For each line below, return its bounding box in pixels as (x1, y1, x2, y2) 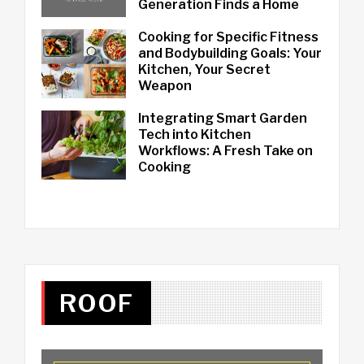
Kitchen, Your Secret (137, 62, 271, 78)
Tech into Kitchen (137, 127, 251, 143)
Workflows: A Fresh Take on (137, 143, 313, 159)
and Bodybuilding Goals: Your (137, 45, 322, 62)
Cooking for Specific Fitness (137, 29, 318, 45)
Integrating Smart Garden (137, 110, 307, 127)
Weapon (137, 78, 192, 94)
